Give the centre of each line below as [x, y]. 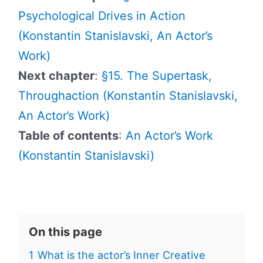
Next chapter [56, 75]
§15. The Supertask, [156, 75]
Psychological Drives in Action [102, 16]
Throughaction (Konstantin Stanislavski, [128, 95]
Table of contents [68, 135]
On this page [65, 232]
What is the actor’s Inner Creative [121, 255]
